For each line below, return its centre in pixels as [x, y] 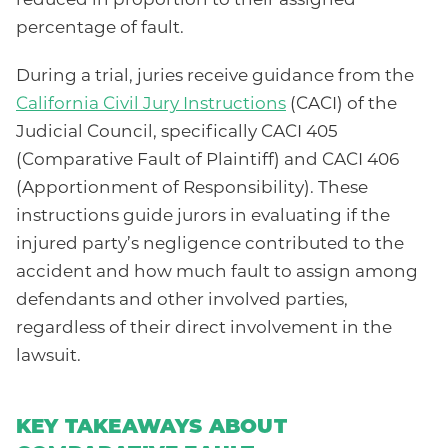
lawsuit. [48, 357]
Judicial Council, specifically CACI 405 [177, 133]
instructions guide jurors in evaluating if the [203, 217]
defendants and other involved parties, [182, 301]
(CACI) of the [341, 105]
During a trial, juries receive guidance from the [215, 77]
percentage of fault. [100, 29]
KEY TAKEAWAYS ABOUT [151, 428]
